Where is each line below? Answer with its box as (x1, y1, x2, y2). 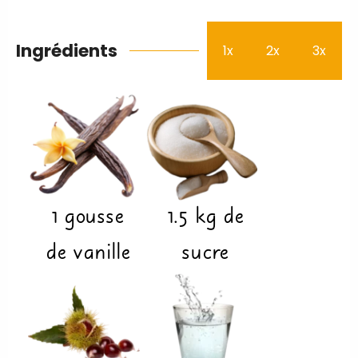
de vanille (45, 241, 130, 266)
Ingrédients (16, 38, 117, 64)
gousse (64, 205, 124, 230)
